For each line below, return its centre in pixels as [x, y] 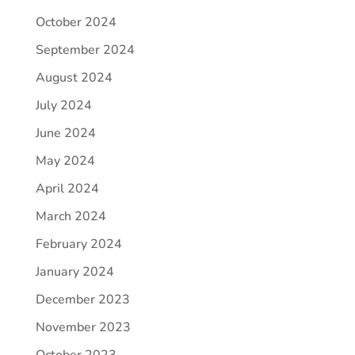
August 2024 [74, 77]
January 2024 [74, 271]
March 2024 [71, 216]
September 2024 [85, 50]
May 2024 [65, 160]
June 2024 [65, 133]
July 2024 [63, 105]
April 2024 [67, 188]
